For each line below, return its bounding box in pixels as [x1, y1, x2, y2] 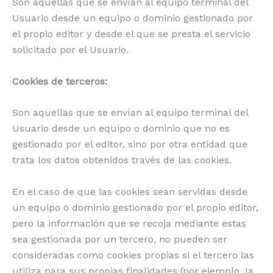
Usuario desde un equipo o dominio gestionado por [12, 12, 253, 24]
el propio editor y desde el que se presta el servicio [12, 28, 250, 40]
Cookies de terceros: [12, 75, 107, 87]
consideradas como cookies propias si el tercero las [12, 249, 254, 261]
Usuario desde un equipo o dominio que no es [12, 122, 230, 135]
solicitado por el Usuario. [12, 44, 129, 56]
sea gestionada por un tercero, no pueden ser [12, 233, 227, 245]
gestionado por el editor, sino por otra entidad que [12, 138, 247, 151]
